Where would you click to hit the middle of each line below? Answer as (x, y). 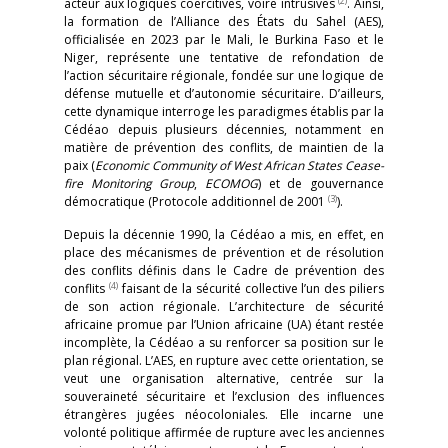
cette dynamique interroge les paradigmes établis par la (224, 111)
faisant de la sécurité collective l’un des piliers (251, 288)
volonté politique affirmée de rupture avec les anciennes (224, 432)
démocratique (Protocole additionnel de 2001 (196, 201)
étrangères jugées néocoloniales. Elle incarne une (224, 414)
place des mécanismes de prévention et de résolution (224, 252)
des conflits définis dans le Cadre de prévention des (224, 270)
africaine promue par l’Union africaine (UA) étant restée (224, 324)
